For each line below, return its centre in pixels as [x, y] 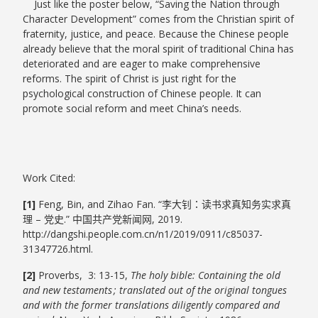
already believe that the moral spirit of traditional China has [159, 49]
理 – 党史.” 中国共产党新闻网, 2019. [103, 219]
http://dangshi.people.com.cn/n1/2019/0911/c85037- [143, 234]
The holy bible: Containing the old [206, 275]
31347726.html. [58, 249]
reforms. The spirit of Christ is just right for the [130, 79]
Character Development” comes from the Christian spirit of [159, 19]
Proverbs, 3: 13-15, [85, 275]
